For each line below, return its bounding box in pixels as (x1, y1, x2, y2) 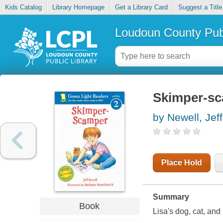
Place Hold (161, 158, 202, 167)
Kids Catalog (4, 3, 42, 11)
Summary (152, 193, 189, 202)
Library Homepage (52, 3, 105, 11)
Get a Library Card (114, 3, 168, 11)
